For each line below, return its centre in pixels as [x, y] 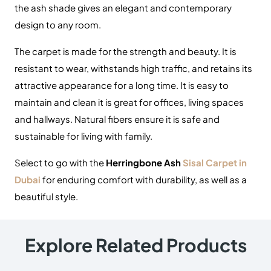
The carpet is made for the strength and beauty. [117, 51]
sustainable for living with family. [83, 136]
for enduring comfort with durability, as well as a [145, 180]
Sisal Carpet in [214, 163]
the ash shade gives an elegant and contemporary [123, 8]
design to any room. [58, 25]
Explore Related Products [135, 245]
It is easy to [204, 85]
